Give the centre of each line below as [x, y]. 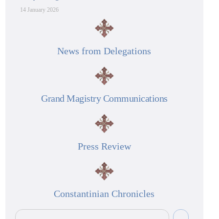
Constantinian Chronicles [104, 193]
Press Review [104, 146]
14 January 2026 [40, 10]
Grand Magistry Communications [104, 99]
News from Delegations [104, 51]
